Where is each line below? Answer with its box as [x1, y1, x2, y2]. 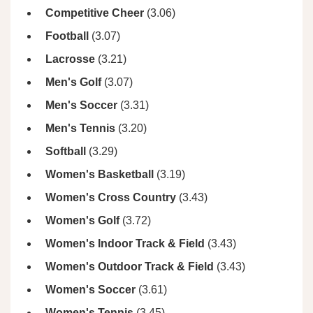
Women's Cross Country [45, 191, 176, 204]
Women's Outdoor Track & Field [45, 261, 214, 273]
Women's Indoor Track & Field [45, 238, 205, 250]
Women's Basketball [45, 168, 154, 181]
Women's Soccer [45, 284, 136, 296]
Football [45, 30, 89, 43]
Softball [45, 145, 86, 158]
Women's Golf [45, 214, 119, 227]
